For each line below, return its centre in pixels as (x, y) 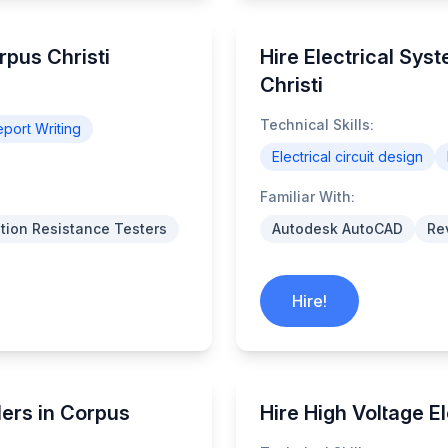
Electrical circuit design (347, 156)
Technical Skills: (317, 124)
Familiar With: (307, 196)
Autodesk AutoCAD (337, 228)
